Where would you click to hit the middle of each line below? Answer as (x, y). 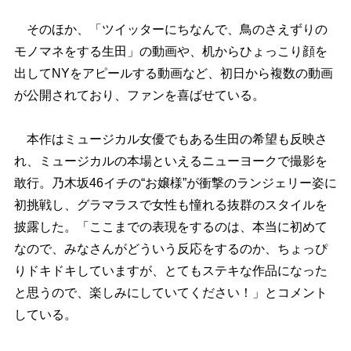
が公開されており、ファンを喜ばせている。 (139, 96)
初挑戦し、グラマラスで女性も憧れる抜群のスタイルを (170, 205)
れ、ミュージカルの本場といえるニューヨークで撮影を (170, 161)
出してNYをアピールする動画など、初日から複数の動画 (173, 74)
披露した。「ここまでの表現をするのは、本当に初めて (170, 227)
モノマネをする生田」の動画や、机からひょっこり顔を (170, 52)
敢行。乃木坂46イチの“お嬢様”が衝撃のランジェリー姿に (175, 183)
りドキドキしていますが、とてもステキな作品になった (170, 271)
